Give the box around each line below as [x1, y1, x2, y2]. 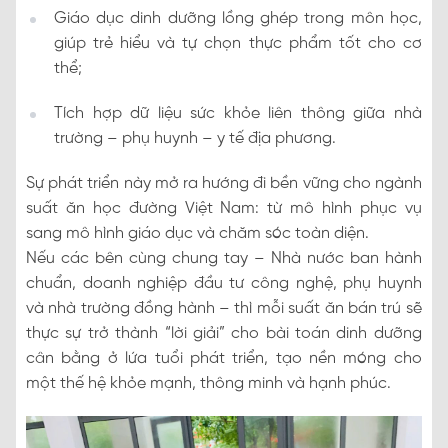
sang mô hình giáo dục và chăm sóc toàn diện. [26, 225, 369, 243]
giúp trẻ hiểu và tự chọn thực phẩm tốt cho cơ [54, 35, 422, 53]
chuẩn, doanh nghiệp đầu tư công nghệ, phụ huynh [26, 275, 422, 293]
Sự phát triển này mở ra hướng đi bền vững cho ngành [26, 175, 422, 193]
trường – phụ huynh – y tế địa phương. [54, 130, 336, 148]
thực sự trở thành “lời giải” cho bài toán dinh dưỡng [26, 325, 422, 343]
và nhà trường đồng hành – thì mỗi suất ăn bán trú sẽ [26, 300, 422, 318]
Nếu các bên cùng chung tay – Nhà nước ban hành [26, 250, 422, 268]
